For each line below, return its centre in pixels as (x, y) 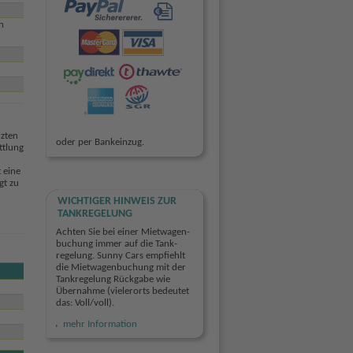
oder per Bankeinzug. (100, 143)
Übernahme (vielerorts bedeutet (122, 291)
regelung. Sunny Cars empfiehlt (120, 255)
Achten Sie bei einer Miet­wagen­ (123, 232)
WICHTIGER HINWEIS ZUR (117, 202)
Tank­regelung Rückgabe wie (113, 279)
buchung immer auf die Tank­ (116, 243)
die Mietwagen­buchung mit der (121, 267)
